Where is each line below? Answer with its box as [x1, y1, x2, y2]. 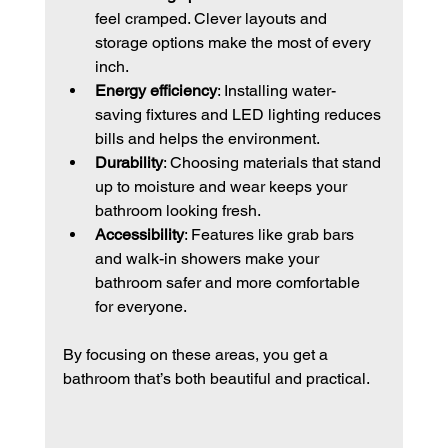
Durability [94, 152, 163, 172]
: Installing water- [216, 80, 336, 100]
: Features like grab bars [183, 224, 358, 244]
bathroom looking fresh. [94, 200, 261, 220]
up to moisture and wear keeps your [94, 176, 351, 196]
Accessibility [94, 224, 184, 244]
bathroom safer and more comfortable [94, 272, 364, 292]
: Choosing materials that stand [162, 152, 385, 172]
